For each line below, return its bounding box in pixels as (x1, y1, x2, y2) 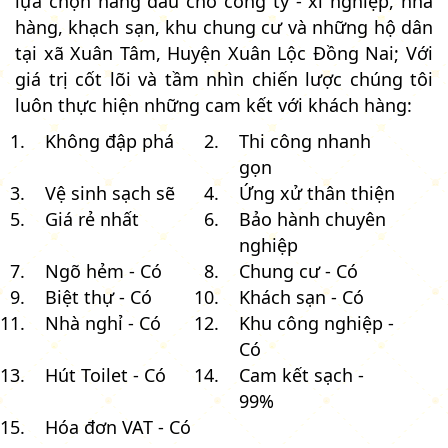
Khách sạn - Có (239, 284, 364, 309)
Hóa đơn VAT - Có (45, 414, 191, 439)
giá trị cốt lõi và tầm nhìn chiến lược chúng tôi (15, 66, 433, 91)
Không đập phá (45, 128, 174, 153)
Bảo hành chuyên (239, 206, 386, 231)
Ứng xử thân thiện (239, 180, 395, 205)
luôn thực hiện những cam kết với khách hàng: (15, 92, 412, 117)
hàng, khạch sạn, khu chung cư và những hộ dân (15, 14, 433, 39)
